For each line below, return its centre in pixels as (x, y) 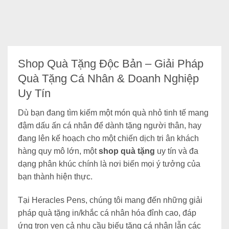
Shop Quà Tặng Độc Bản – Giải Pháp (111, 64)
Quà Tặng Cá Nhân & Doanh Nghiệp (108, 79)
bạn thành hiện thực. (55, 177)
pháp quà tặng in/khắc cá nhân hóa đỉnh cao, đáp (107, 213)
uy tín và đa (177, 151)
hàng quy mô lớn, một (58, 151)
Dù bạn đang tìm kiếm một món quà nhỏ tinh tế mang (113, 113)
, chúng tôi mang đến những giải (144, 200)
